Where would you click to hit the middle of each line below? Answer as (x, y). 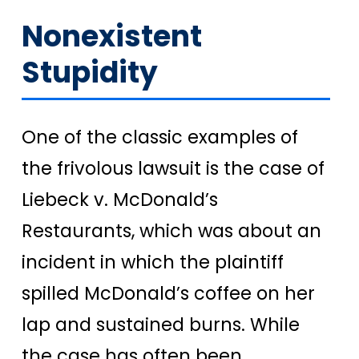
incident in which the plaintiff (153, 262)
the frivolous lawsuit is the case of (173, 168)
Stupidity (90, 72)
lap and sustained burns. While (161, 324)
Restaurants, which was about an (171, 230)
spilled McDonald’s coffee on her (168, 293)
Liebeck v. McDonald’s (120, 199)
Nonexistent (112, 36)
